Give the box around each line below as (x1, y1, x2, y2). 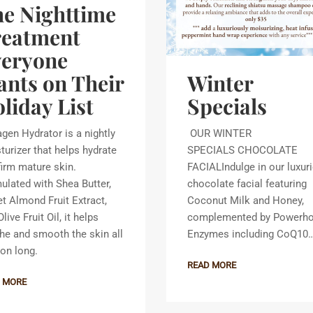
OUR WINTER (187, 126, 252, 140)
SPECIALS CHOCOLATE (187, 143, 298, 156)
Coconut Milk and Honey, (187, 194, 304, 207)
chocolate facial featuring (187, 177, 307, 190)
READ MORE (187, 259, 236, 270)
